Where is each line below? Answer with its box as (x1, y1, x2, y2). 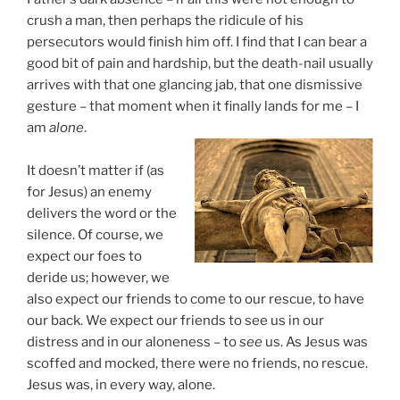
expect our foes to (27, 247, 142, 264)
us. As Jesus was (262, 333, 368, 350)
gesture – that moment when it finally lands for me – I (27, 97, 359, 114)
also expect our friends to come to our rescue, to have (27, 290, 364, 307)
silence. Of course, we (27, 226, 163, 243)
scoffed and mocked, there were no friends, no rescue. (27, 354, 368, 371)
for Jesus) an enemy (27, 183, 152, 200)
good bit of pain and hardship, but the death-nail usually (27, 54, 373, 71)
